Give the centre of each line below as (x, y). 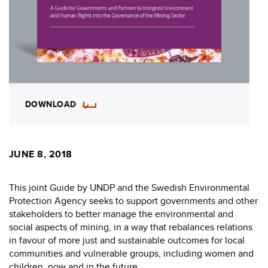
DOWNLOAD (51, 104)
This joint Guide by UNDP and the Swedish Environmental (129, 187)
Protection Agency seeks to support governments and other (133, 200)
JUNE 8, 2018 (41, 154)
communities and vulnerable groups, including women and (131, 253)
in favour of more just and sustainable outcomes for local (127, 240)
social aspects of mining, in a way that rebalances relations (131, 227)
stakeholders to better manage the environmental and (121, 214)
